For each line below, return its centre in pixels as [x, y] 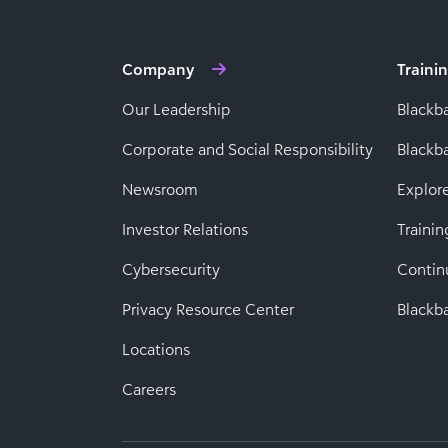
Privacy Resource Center [208, 309]
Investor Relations [185, 229]
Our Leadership [176, 109]
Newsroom [160, 189]
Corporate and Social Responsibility [247, 149]
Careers [149, 389]
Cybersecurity [171, 269]
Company [158, 69]
